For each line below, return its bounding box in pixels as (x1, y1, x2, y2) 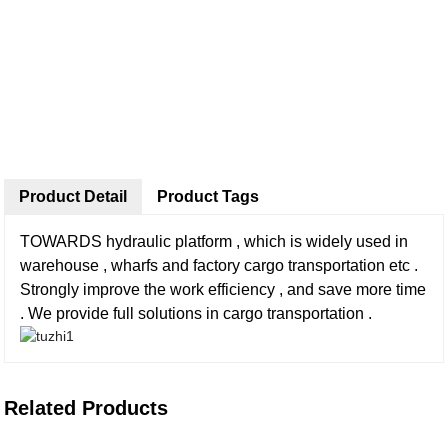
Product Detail (19, 188, 128, 205)
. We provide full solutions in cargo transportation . (20, 305, 373, 322)
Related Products (4, 397, 169, 419)
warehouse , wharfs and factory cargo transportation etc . (20, 257, 419, 274)
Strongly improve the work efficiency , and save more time (20, 281, 427, 298)
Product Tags (157, 188, 260, 205)
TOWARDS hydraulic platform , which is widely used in (20, 233, 409, 250)
